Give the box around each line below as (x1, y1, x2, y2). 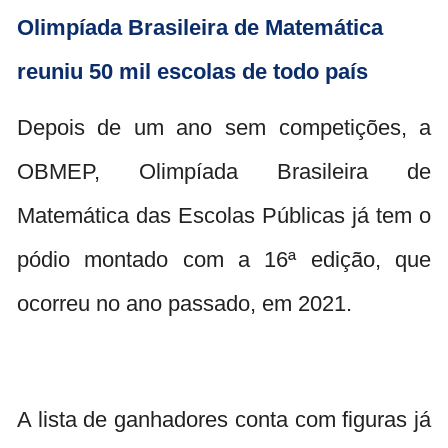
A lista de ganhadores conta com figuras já (16, 406, 432, 432)
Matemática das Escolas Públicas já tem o (16, 202, 432, 228)
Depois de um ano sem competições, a (16, 114, 432, 140)
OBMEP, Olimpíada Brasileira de (16, 158, 432, 184)
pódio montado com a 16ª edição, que (16, 246, 432, 272)
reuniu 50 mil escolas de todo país (16, 58, 368, 84)
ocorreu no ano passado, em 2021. (16, 290, 352, 316)
